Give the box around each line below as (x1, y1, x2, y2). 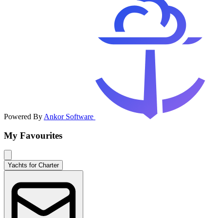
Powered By (4, 112, 44, 121)
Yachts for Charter (8, 162, 59, 169)
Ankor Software (44, 112, 95, 121)
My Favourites (4, 130, 62, 141)
